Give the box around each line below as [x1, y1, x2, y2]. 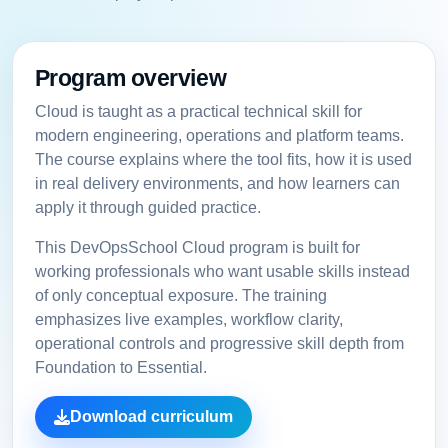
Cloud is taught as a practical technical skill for [34, 102, 362, 120]
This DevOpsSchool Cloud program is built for [34, 238, 360, 256]
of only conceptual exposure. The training [34, 286, 327, 304]
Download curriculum [69, 407, 233, 425]
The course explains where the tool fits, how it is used [34, 150, 412, 168]
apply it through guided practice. [34, 198, 261, 216]
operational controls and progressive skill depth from [34, 334, 404, 352]
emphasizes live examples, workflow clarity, [34, 310, 343, 328]
